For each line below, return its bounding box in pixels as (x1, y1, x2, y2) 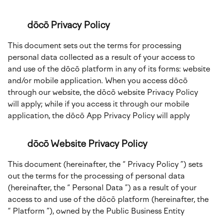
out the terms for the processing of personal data (8, 171, 185, 181)
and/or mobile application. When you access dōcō (8, 76, 188, 85)
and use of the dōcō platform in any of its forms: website (8, 64, 210, 73)
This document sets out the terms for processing (8, 41, 182, 50)
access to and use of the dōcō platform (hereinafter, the (8, 195, 209, 204)
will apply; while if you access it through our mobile (8, 99, 189, 109)
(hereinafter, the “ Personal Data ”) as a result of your (8, 183, 197, 192)
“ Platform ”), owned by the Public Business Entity (8, 206, 184, 216)
